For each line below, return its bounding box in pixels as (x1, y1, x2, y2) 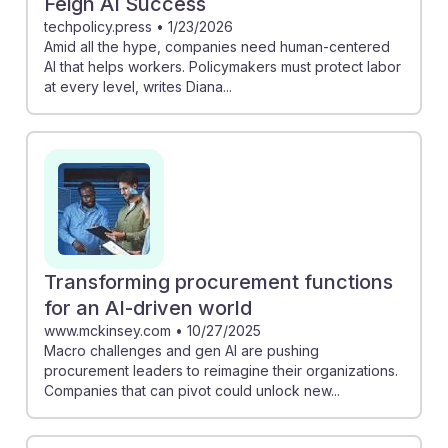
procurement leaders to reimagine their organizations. (44, 361, 398, 379)
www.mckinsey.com (44, 321, 171, 339)
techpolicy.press (44, 17, 152, 35)
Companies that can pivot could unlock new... (44, 381, 340, 399)
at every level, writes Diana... (44, 77, 232, 95)
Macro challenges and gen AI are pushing (44, 341, 319, 359)
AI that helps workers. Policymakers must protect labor (44, 57, 401, 75)
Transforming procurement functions (44, 269, 393, 294)
